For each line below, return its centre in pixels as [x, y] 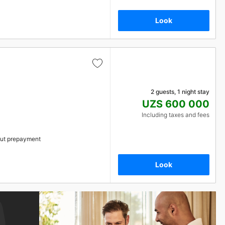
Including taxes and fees [176, 115]
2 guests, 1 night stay [180, 92]
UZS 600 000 [176, 104]
